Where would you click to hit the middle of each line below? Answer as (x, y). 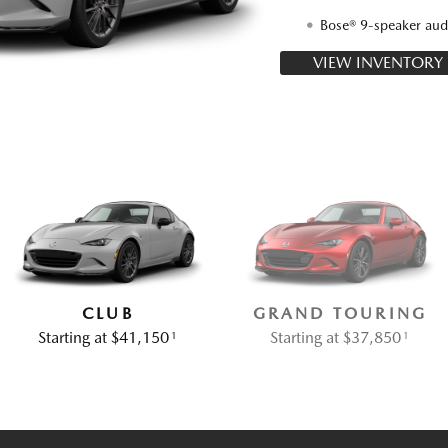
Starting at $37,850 (337, 338)
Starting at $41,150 (105, 338)
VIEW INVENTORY (377, 62)
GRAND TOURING (340, 314)
